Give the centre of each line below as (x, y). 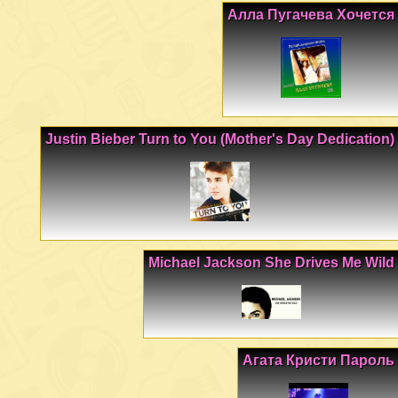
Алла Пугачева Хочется (311, 15)
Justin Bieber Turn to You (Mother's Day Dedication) (220, 139)
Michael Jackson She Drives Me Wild (271, 262)
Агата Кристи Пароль (318, 360)
